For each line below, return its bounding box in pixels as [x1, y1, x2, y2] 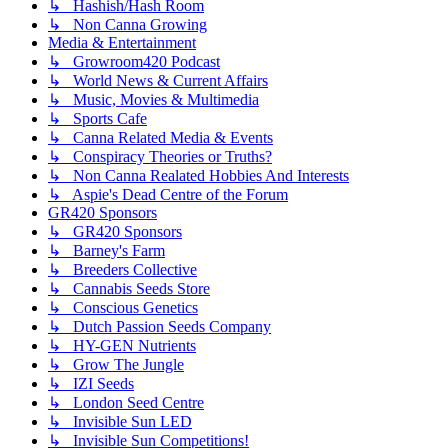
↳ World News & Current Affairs [48, 72, 268, 90]
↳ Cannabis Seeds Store [48, 280, 210, 298]
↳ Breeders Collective [48, 261, 197, 279]
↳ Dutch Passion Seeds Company [48, 318, 271, 336]
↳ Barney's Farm [48, 242, 165, 260]
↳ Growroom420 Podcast [48, 53, 220, 71]
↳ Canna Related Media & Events [48, 129, 273, 147]
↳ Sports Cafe [48, 110, 147, 128]
